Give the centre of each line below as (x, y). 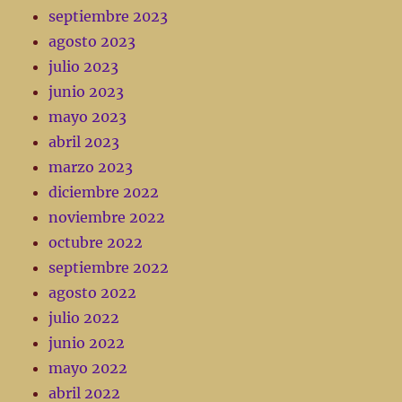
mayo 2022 (88, 368)
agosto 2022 (93, 293)
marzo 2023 (91, 167)
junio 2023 (87, 92)
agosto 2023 (92, 42)
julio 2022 (84, 318)
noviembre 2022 (107, 218)
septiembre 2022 (109, 268)
